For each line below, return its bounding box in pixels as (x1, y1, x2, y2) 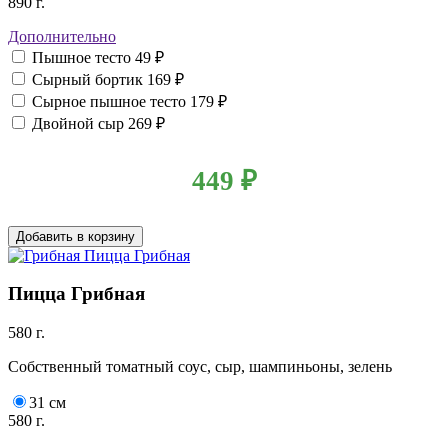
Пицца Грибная (8, 283, 145, 305)
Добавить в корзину (16, 228, 135, 244)
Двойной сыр (32, 115, 128, 133)
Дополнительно (8, 28, 116, 46)
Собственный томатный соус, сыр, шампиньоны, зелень (8, 357, 392, 375)
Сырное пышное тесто (32, 93, 190, 111)
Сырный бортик (32, 71, 147, 89)
